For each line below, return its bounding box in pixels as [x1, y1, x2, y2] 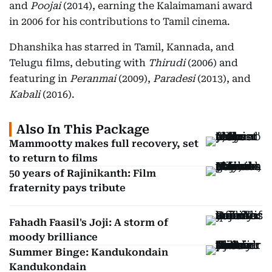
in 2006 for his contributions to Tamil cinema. [9, 16, 230, 28]
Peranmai [70, 73, 116, 85]
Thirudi [148, 57, 185, 69]
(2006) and [185, 57, 238, 69]
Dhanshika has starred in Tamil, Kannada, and [9, 41, 234, 53]
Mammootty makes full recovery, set [9, 138, 199, 150]
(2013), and [195, 73, 251, 85]
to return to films [9, 152, 98, 165]
